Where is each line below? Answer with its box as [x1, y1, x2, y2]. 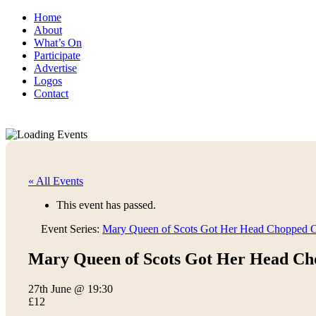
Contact [34, 87, 68, 99]
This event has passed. [56, 199, 156, 211]
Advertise [34, 62, 77, 74]
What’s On [34, 37, 82, 49]
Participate [34, 49, 80, 61]
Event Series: [41, 223, 102, 235]
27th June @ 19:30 [28, 282, 113, 295]
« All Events [28, 175, 83, 187]
